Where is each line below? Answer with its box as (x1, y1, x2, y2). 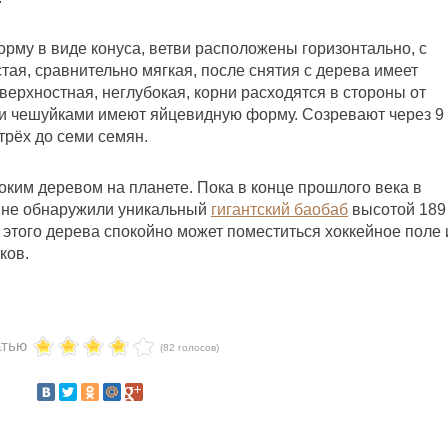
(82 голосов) (160, 341, 219, 353)
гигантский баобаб (211, 200, 348, 218)
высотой (348, 200, 419, 218)
